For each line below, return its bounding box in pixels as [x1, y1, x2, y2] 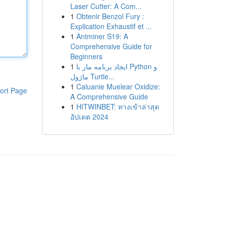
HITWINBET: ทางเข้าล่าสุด [76, 101, 159, 111]
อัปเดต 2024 [70, 111, 108, 122]
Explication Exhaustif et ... [70, 21, 152, 31]
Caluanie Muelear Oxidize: [76, 81, 160, 91]
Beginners [70, 51, 102, 61]
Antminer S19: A [76, 31, 128, 41]
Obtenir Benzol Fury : [76, 11, 144, 21]
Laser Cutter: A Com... [70, 1, 142, 11]
